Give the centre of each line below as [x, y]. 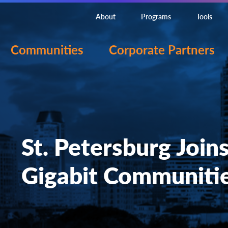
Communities [47, 49]
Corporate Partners [162, 49]
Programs [156, 16]
